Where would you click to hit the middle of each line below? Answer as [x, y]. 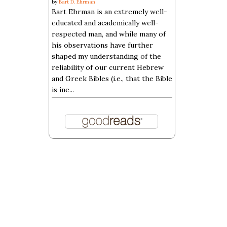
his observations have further [102, 45]
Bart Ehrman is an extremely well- [109, 12]
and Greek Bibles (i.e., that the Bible [112, 79]
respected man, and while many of [109, 34]
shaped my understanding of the [106, 56]
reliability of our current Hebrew [108, 67]
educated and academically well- [105, 23]
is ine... [63, 90]
